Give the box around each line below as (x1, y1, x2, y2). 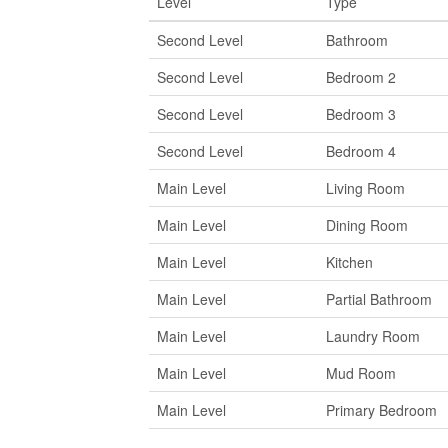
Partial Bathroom (325, 288, 432, 309)
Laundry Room (325, 325, 420, 346)
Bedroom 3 (325, 103, 396, 124)
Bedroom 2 (325, 66, 396, 87)
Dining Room (325, 214, 408, 235)
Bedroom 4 (325, 140, 396, 161)
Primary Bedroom (325, 399, 437, 420)
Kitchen (325, 251, 373, 272)
